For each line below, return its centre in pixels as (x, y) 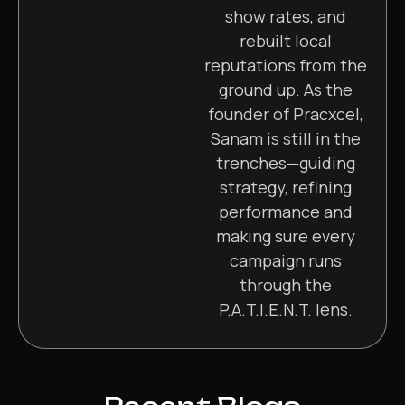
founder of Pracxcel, (285, 113)
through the (285, 284)
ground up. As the (285, 89)
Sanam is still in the (285, 138)
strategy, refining (285, 187)
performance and (285, 211)
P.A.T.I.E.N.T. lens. (285, 309)
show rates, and (285, 16)
